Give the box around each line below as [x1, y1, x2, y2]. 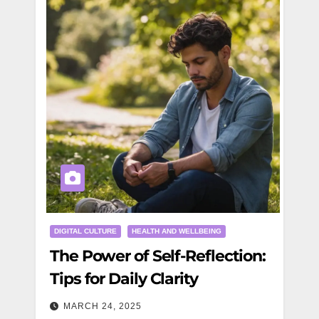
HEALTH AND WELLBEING [132, 227, 221, 235]
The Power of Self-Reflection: [50, 246, 266, 266]
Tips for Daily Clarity [50, 269, 198, 288]
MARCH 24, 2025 [63, 301, 142, 311]
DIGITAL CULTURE [54, 227, 117, 235]
